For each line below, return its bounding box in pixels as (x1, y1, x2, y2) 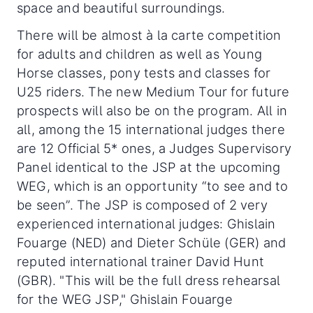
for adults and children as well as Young (17, 46, 263, 62)
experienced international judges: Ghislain (17, 216, 276, 232)
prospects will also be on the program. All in (17, 103, 288, 119)
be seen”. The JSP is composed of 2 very (17, 197, 268, 213)
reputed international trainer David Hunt (17, 254, 265, 270)
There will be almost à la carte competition (17, 27, 282, 43)
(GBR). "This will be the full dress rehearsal (17, 272, 281, 289)
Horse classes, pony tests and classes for (17, 65, 271, 81)
